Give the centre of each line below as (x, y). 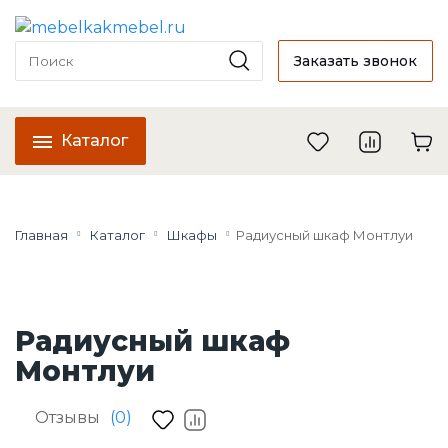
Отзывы (67, 418)
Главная (41, 234)
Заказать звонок (355, 60)
